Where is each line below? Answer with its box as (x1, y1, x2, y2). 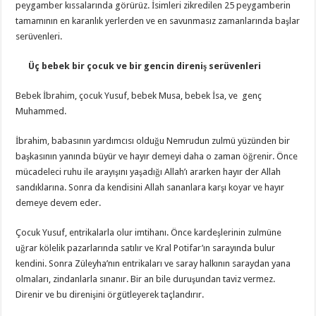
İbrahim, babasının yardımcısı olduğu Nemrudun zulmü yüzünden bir (16, 135, 291, 146)
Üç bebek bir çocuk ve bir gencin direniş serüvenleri (16, 60, 262, 71)
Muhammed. (16, 105, 67, 116)
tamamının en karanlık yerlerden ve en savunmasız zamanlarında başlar (16, 15, 300, 26)
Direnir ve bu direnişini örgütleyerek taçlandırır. (16, 288, 205, 300)
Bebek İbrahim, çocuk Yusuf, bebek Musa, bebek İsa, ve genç (16, 90, 262, 101)
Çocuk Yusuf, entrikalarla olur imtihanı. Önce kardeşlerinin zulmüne (16, 226, 282, 238)
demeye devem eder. (16, 197, 102, 208)
